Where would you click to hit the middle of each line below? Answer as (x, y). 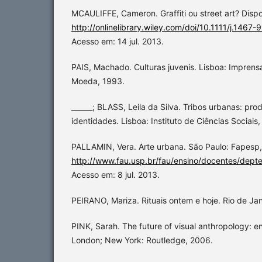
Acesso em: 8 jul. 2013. (116, 175)
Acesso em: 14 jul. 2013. (118, 42)
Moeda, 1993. (98, 81)
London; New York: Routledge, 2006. (142, 240)
